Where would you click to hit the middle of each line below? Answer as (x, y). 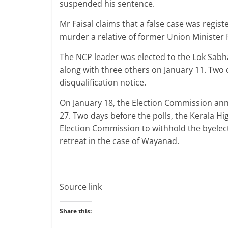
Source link (81, 187)
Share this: (76, 211)
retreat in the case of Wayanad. (119, 141)
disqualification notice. (103, 83)
